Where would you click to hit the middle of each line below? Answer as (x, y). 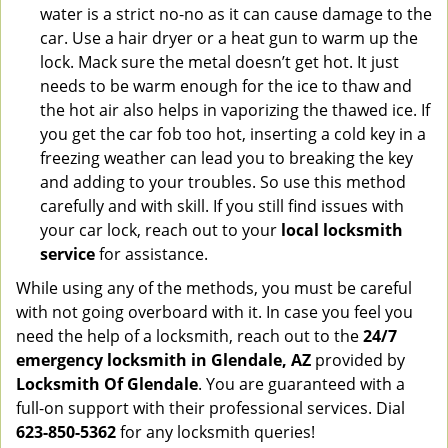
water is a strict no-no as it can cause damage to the (236, 14)
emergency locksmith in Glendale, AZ (163, 360)
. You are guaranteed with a (301, 384)
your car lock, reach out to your (160, 230)
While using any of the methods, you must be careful (214, 288)
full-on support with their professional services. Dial (210, 408)
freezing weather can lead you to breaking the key (226, 158)
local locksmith (342, 230)
